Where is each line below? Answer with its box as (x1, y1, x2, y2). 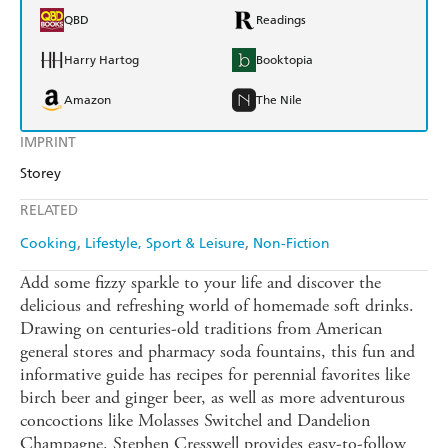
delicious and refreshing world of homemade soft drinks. (20, 294, 414, 318)
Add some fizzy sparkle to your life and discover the (20, 271, 381, 295)
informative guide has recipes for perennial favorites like (20, 363, 410, 387)
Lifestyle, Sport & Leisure (85, 235, 245, 253)
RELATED (20, 202, 78, 220)
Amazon (64, 93, 111, 108)
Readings (256, 13, 306, 28)
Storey (20, 165, 61, 183)
